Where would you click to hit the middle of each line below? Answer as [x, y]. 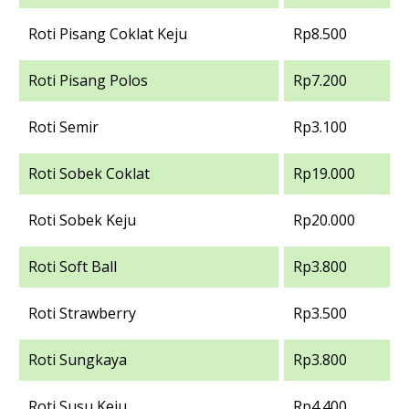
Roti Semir [63, 126]
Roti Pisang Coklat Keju [108, 33]
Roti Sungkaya [78, 359]
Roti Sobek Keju [82, 220]
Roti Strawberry [82, 313]
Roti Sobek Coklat [89, 173]
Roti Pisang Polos [88, 80]
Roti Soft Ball [73, 266]
